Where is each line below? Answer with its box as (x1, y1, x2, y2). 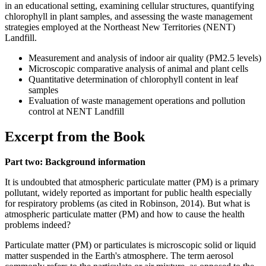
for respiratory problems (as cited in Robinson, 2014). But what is (5, 198, 250, 209)
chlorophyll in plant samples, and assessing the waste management (5, 11, 252, 22)
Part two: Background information (5, 157, 145, 167)
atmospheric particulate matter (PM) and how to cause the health (5, 209, 245, 220)
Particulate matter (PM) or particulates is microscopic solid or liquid (5, 240, 256, 251)
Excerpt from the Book (5, 129, 145, 145)
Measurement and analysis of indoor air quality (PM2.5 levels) (28, 53, 261, 64)
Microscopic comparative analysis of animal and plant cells (28, 64, 248, 74)
